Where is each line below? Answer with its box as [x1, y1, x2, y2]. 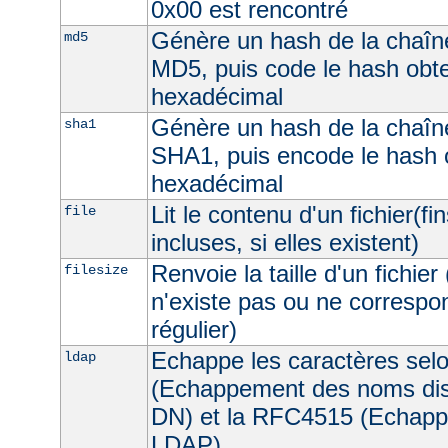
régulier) [150, 315, 237, 343]
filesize [63, 261, 128, 278]
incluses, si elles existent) [150, 228, 419, 256]
